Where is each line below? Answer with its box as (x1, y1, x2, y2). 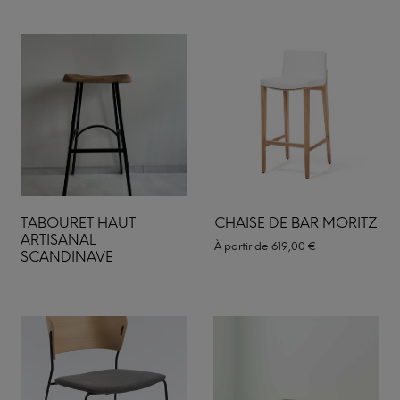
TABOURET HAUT (21, 213, 136, 231)
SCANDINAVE (21, 247, 113, 265)
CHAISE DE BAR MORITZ (213, 213, 378, 231)
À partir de (213, 239, 271, 253)
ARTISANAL (21, 230, 96, 248)
